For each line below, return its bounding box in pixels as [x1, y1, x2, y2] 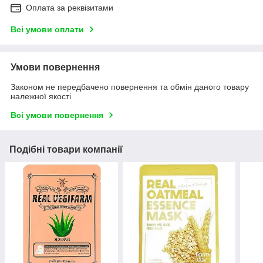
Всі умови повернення [11, 110, 103, 120]
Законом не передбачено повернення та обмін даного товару [11, 82, 249, 92]
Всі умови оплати [11, 24, 84, 34]
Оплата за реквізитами [26, 2, 113, 12]
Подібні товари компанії [9, 144, 123, 154]
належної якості [11, 91, 71, 101]
